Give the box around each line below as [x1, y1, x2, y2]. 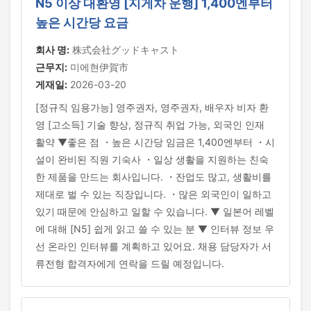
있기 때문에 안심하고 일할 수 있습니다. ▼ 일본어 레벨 [35, 205, 274, 217]
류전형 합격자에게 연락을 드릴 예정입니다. [35, 258, 224, 269]
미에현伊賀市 [67, 61, 128, 73]
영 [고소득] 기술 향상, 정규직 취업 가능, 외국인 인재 [35, 119, 264, 131]
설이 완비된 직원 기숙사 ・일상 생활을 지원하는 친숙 [35, 153, 269, 165]
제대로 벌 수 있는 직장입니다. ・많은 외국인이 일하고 [35, 188, 271, 200]
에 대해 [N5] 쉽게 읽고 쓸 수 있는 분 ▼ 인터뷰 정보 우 [35, 223, 274, 235]
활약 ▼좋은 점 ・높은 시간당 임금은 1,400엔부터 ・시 [35, 136, 275, 148]
